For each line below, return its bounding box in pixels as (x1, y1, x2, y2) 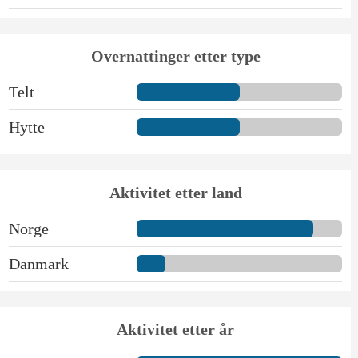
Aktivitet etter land (109, 183, 242, 201)
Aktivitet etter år (117, 320, 235, 338)
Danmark (8, 254, 69, 272)
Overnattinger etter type (90, 46, 261, 65)
